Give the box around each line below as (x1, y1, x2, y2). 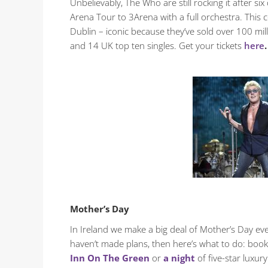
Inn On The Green (70, 252, 150, 264)
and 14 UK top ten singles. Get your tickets (70, 39, 244, 52)
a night (163, 252, 195, 264)
